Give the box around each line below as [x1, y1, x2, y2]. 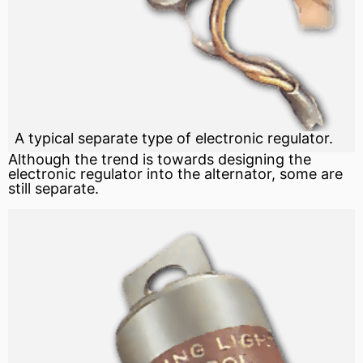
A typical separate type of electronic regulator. [15, 130, 333, 147]
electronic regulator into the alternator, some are [8, 165, 343, 183]
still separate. [8, 180, 99, 198]
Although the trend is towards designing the [8, 151, 311, 169]
